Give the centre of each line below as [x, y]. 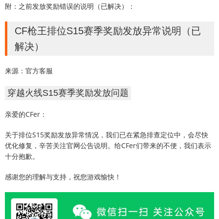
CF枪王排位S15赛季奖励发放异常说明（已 [108, 31]
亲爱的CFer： [26, 114]
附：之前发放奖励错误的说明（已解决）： [70, 6]
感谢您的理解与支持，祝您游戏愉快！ [63, 177]
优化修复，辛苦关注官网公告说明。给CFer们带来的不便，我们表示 [108, 146]
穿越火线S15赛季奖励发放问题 [68, 93]
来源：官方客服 [29, 71]
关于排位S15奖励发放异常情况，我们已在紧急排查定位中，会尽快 [107, 135]
